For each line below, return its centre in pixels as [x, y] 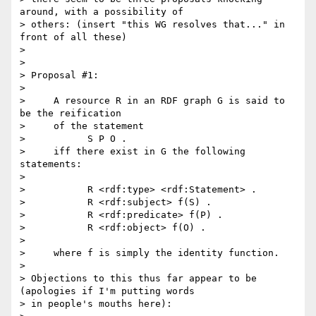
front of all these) [73, 37]
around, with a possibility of [102, 12]
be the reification [71, 114]
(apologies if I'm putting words [107, 291]
